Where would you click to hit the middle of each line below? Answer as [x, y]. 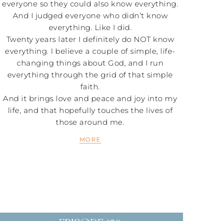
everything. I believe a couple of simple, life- [90, 51]
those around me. [90, 122]
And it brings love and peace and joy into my [90, 98]
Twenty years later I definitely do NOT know [90, 39]
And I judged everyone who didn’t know [90, 15]
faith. [90, 86]
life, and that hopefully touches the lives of [90, 110]
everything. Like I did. [90, 27]
